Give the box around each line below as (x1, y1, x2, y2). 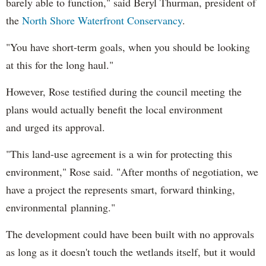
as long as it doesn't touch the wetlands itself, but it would (6, 244, 255, 259)
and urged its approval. (6, 119, 105, 134)
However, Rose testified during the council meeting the (6, 84, 242, 99)
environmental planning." (6, 199, 115, 214)
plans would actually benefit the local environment (6, 102, 223, 116)
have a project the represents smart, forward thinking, (6, 182, 235, 197)
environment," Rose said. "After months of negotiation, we (6, 164, 258, 179)
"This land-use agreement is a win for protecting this (6, 146, 232, 161)
